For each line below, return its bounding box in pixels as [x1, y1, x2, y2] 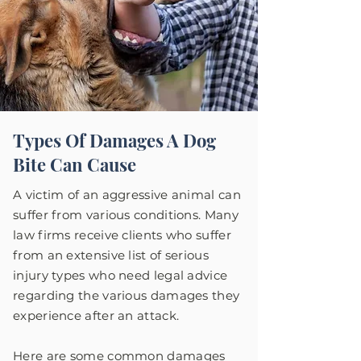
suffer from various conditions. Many [13, 207, 239, 222]
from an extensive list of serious [13, 247, 209, 263]
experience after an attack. [13, 308, 180, 323]
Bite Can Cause [13, 152, 136, 176]
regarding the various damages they [13, 288, 240, 303]
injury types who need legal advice [13, 268, 228, 283]
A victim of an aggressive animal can [13, 187, 241, 202]
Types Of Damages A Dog [13, 128, 216, 152]
